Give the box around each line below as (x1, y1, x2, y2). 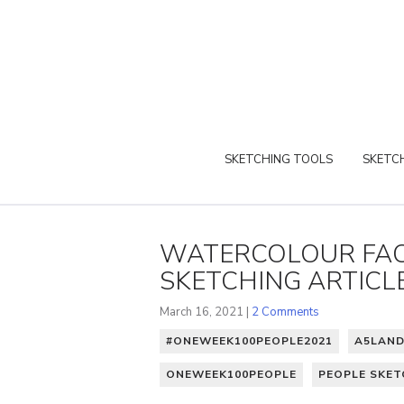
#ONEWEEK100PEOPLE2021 (166, 333, 333, 348)
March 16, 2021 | (160, 303, 252, 320)
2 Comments (252, 303, 319, 320)
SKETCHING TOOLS (225, 151, 333, 168)
